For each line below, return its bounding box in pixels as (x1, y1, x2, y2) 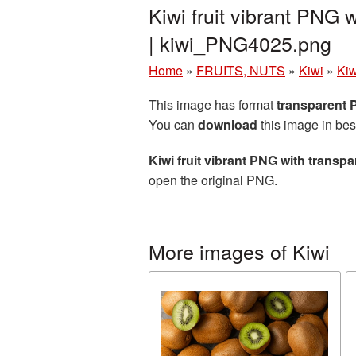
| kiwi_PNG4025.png (149, 29, 331, 57)
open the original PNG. (149, 171, 277, 189)
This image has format (149, 95, 277, 114)
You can (149, 115, 198, 133)
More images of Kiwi (149, 237, 330, 265)
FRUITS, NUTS (196, 61, 285, 79)
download (198, 115, 257, 133)
